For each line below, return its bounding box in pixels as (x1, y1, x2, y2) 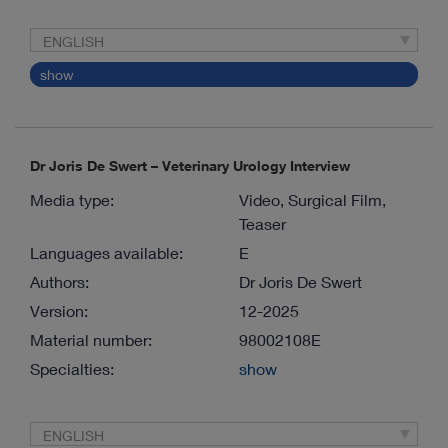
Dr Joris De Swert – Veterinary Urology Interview (30, 156, 350, 174)
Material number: (30, 329, 152, 349)
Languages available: (30, 242, 183, 262)
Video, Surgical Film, (239, 189, 386, 209)
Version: (30, 300, 88, 320)
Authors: (30, 271, 89, 291)
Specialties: (30, 358, 114, 378)
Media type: (30, 189, 114, 209)
